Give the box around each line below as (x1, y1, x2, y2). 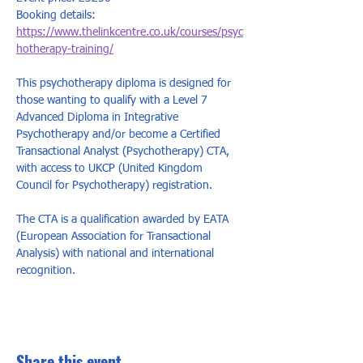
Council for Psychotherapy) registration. (16, 180, 222, 191)
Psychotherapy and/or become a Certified (16, 129, 224, 140)
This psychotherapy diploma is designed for (16, 78, 234, 89)
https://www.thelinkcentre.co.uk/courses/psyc (16, 27, 243, 38)
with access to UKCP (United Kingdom (16, 163, 206, 174)
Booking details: (16, 10, 99, 21)
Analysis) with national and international (16, 248, 217, 259)
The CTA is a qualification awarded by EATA (16, 214, 232, 225)
